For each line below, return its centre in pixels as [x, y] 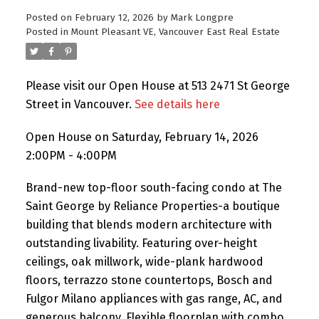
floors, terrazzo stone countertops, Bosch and [149, 281]
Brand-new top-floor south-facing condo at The [153, 188]
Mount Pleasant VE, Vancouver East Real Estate [175, 32]
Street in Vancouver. [80, 104]
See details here [177, 104]
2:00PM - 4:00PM [71, 155]
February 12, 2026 [114, 17]
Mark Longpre [202, 17]
